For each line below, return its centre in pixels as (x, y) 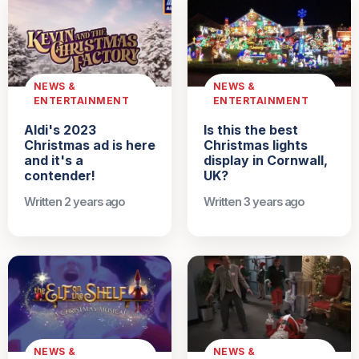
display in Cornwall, (266, 161)
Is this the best (251, 130)
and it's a (54, 161)
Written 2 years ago (75, 202)
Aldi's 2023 (60, 130)
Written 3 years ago (254, 202)
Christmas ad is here (90, 145)
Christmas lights (256, 145)
